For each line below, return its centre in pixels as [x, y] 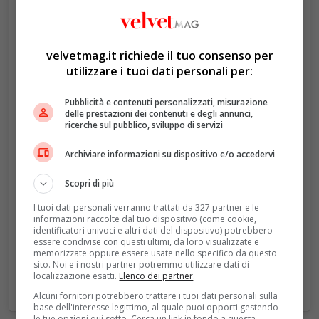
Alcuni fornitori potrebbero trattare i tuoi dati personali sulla [156, 296]
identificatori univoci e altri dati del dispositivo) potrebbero [153, 230]
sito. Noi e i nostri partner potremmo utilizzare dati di [142, 265]
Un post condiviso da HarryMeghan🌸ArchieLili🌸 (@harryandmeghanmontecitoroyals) [291, 63]
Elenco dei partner [156, 276]
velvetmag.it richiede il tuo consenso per [159, 56]
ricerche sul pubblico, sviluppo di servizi [144, 125]
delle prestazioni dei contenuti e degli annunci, [159, 114]
